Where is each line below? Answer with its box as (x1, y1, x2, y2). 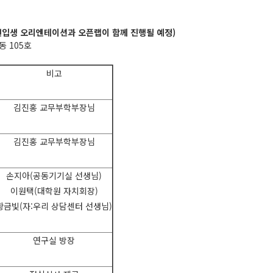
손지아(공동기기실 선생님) (6, 169, 102, 182)
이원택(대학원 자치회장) (10, 184, 98, 197)
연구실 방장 (33, 233, 75, 246)
